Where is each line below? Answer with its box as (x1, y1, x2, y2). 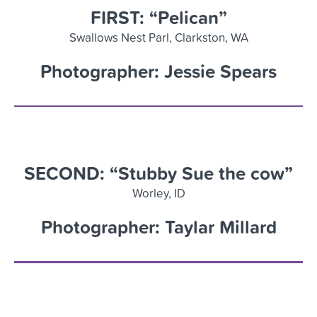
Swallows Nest (69, 28, 149, 45)
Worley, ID (132, 185, 185, 202)
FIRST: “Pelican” (90, 4, 227, 30)
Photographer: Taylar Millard (40, 214, 277, 241)
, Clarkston (168, 28, 225, 45)
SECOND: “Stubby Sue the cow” (24, 160, 293, 187)
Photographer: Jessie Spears (40, 57, 277, 84)
